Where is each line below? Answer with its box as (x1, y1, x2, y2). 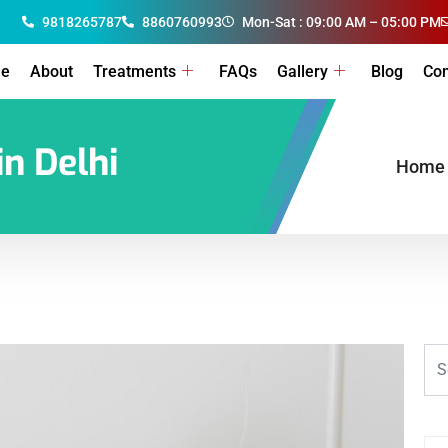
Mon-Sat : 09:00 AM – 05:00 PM (242, 14, 442, 30)
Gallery (277, 61, 328, 81)
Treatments (93, 61, 176, 81)
